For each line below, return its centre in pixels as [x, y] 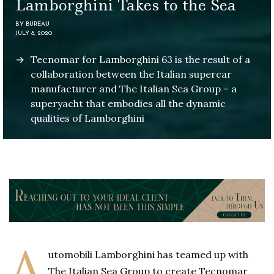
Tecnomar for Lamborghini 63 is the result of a [140, 59]
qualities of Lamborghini [87, 118]
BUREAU [38, 24]
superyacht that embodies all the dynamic [128, 103]
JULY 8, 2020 [34, 33]
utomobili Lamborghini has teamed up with [149, 254]
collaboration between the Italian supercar [131, 74]
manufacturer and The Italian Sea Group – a [134, 88]
